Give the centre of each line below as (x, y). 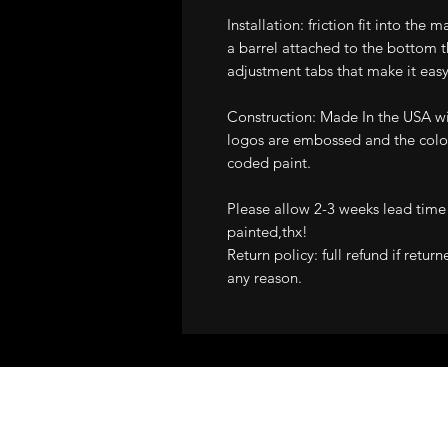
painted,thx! (267, 231)
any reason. (264, 277)
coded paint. (269, 162)
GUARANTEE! (318, 427)
